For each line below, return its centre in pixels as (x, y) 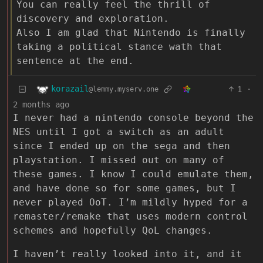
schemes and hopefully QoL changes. (113, 230)
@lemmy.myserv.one (124, 90)
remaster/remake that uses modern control (130, 216)
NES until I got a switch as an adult (119, 131)
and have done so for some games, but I (124, 188)
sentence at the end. (75, 60)
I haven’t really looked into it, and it (127, 254)
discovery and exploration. (93, 18)
